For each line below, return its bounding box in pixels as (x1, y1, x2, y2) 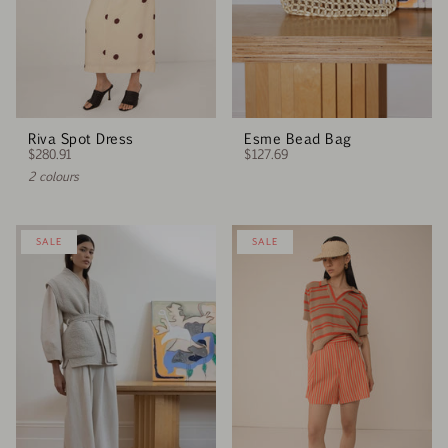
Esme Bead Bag (244, 129, 352, 148)
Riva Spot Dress (28, 129, 134, 148)
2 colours (28, 168, 79, 185)
